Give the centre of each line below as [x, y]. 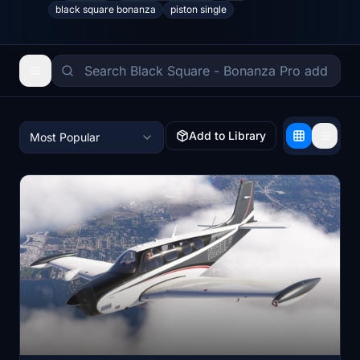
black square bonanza [106, 9]
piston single [198, 9]
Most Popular [65, 137]
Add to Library [227, 135]
